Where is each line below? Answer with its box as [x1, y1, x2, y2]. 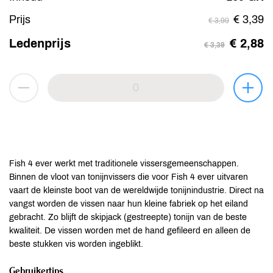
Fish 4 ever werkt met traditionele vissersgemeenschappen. [9, 159, 239, 168]
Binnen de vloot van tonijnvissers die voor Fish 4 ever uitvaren [9, 172, 248, 182]
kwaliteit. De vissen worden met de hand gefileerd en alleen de [9, 226, 250, 235]
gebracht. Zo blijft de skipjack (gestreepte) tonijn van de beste [9, 213, 247, 222]
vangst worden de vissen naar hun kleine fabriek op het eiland [9, 199, 248, 208]
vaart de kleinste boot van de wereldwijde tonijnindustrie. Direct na [9, 186, 264, 195]
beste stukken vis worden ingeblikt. [9, 239, 143, 249]
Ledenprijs [9, 37, 71, 50]
